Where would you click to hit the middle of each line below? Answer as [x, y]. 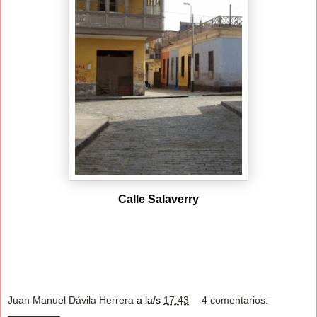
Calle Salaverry [158, 199]
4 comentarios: [235, 300]
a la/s [150, 300]
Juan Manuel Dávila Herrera [71, 300]
